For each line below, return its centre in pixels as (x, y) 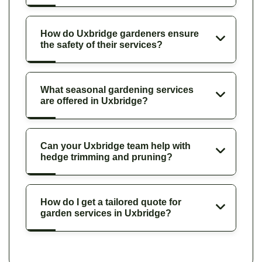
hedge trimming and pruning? (106, 157)
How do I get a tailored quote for (111, 202)
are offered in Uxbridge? (94, 101)
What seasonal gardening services (117, 89)
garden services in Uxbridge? (106, 213)
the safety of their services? (101, 44)
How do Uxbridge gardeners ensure (120, 33)
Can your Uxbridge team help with (116, 146)
